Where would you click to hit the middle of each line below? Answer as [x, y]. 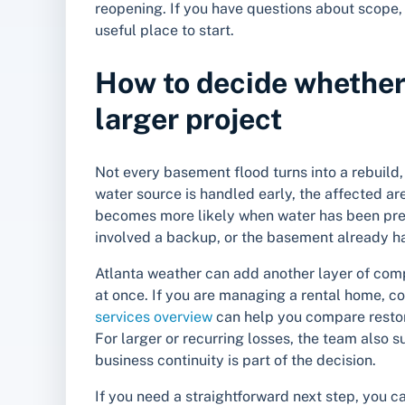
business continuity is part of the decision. [235, 360]
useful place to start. [165, 30]
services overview [154, 316]
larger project [188, 119]
